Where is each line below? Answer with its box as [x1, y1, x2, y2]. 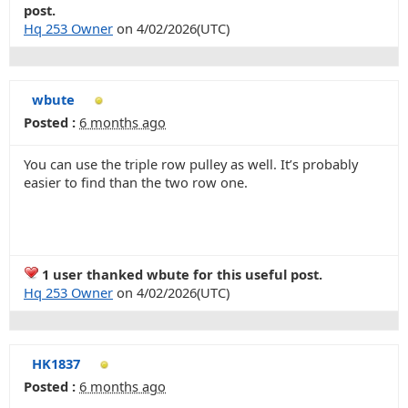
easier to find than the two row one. [24, 173, 248, 191]
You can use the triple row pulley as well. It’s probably [24, 155, 358, 173]
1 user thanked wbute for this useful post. [38, 265, 322, 283]
